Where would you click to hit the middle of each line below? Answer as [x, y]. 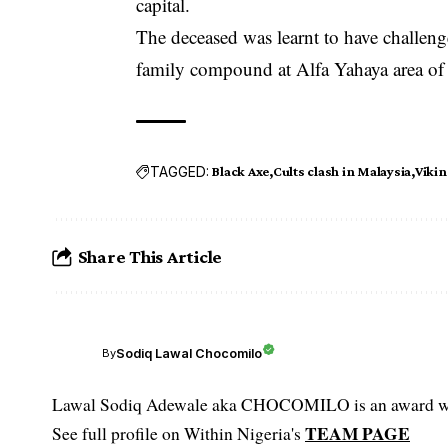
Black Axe [241, 171]
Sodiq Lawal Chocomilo [189, 353]
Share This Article [150, 256]
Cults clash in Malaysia [342, 171]
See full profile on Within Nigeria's [178, 434]
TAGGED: [180, 171]
